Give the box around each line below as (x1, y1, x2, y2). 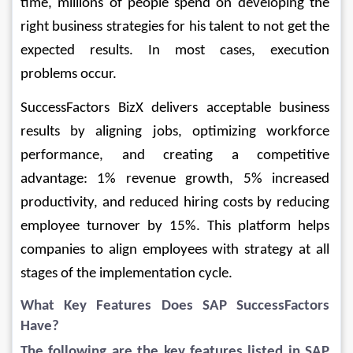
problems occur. (20, 66, 117, 82)
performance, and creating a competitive (20, 147, 333, 163)
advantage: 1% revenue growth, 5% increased (20, 171, 333, 187)
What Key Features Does (20, 298, 203, 314)
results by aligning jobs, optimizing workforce (20, 124, 333, 139)
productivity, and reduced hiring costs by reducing (20, 195, 333, 210)
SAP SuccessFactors (202, 298, 330, 314)
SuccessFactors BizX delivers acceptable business (20, 100, 333, 116)
